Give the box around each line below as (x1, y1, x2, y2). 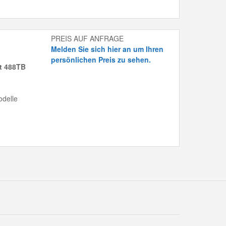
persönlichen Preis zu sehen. (51, 54, 151, 65)
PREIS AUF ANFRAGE (51, 33, 124, 44)
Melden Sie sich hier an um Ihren (51, 44, 164, 54)
